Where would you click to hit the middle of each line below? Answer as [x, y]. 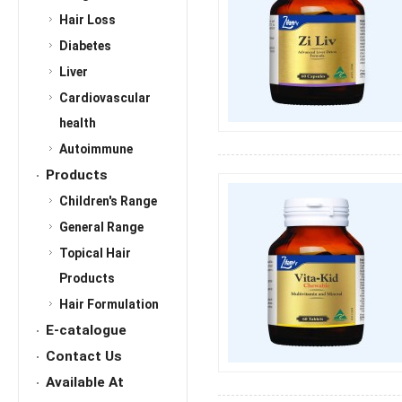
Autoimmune [96, 149]
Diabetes [85, 46]
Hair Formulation [109, 305]
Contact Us [84, 357]
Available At [85, 383]
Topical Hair [95, 253]
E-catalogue [86, 331]
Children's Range [108, 201]
